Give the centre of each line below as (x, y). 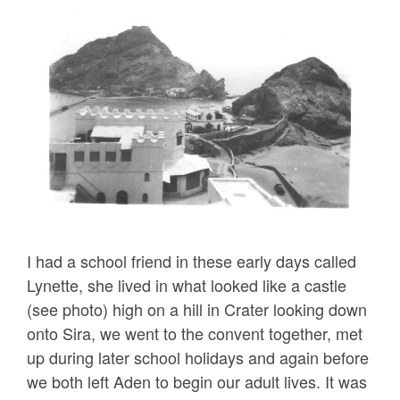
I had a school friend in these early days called (192, 260)
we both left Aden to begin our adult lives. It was (197, 381)
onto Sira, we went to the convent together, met (195, 333)
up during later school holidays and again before (198, 357)
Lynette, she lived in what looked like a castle (187, 284)
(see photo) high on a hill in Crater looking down (197, 308)
